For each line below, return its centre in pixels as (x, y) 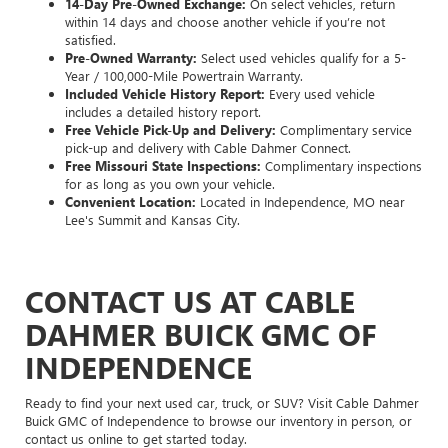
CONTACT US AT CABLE (190, 300)
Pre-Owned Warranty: (131, 57)
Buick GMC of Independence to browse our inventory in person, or (218, 420)
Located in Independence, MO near (300, 201)
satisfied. (90, 39)
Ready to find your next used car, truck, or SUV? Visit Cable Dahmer (222, 402)
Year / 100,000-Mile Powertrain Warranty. (184, 75)
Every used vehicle (320, 93)
